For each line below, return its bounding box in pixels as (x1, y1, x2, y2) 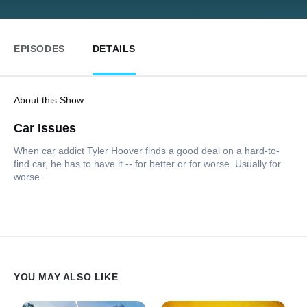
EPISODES (14, 42, 65, 54)
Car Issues (14, 121, 76, 135)
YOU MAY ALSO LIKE (14, 271, 119, 283)
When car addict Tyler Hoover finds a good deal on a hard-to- (14, 145, 280, 156)
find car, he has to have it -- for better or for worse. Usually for (14, 158, 281, 169)
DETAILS (92, 42, 136, 54)
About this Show (14, 94, 84, 106)
